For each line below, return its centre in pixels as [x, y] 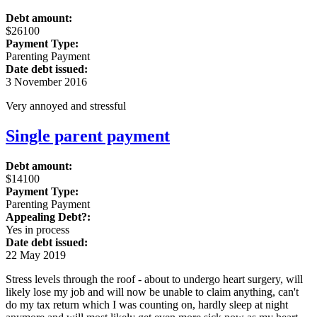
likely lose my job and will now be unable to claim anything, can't [152, 292]
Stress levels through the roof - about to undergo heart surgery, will [154, 279]
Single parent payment [88, 136]
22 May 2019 [36, 255]
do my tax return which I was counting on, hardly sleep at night [147, 305]
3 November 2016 [46, 82]
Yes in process [38, 230]
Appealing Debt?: [48, 217]
